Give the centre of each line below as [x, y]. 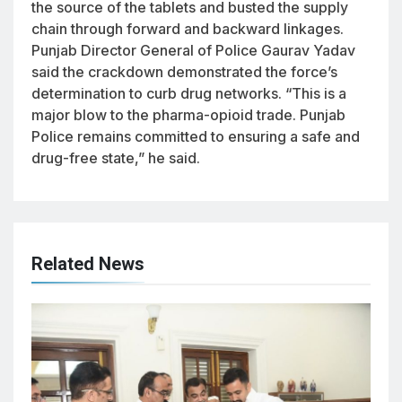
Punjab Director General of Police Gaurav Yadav [193, 50]
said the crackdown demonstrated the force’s [184, 71]
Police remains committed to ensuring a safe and [196, 136]
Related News [88, 263]
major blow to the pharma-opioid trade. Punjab [188, 114]
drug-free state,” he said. [116, 157]
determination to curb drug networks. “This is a [189, 93]
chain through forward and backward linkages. [188, 28]
